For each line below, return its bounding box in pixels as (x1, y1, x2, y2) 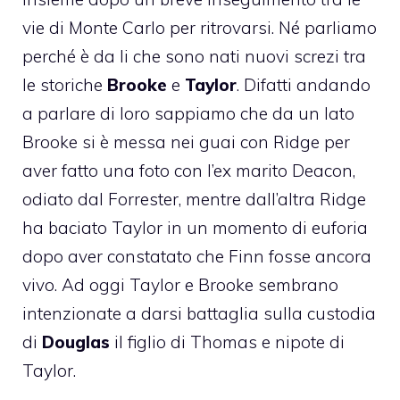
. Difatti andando (237, 73, 371, 96)
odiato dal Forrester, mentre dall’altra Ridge (22, 187, 366, 210)
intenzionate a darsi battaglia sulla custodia (22, 302, 376, 324)
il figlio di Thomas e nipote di (110, 330, 345, 353)
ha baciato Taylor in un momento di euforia (22, 216, 368, 238)
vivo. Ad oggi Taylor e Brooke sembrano (22, 273, 338, 296)
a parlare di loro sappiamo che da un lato (22, 102, 354, 124)
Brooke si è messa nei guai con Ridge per (22, 130, 350, 153)
